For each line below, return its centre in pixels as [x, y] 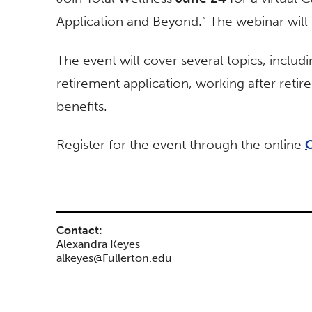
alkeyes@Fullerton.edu [114, 258]
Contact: [79, 230]
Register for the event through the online [181, 145]
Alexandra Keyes [98, 244]
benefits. [82, 106]
